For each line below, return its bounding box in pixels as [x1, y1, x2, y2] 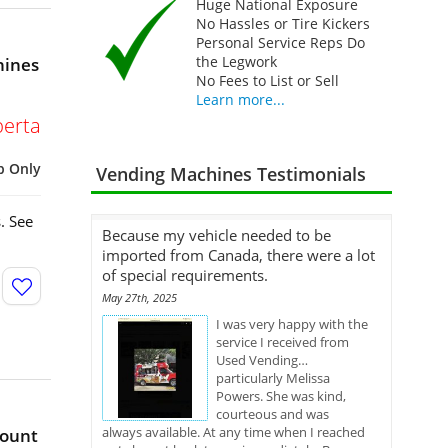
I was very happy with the [216, 315, 368, 333]
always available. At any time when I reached [102, 423, 365, 441]
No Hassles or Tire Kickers [195, 14, 370, 33]
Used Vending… [216, 351, 308, 369]
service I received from [216, 333, 349, 351]
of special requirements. [102, 265, 268, 285]
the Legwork [195, 52, 277, 71]
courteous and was [216, 405, 329, 423]
